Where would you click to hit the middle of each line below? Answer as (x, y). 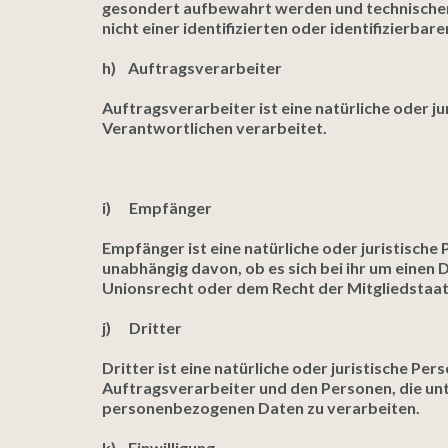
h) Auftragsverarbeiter (192, 67)
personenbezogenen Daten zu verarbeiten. (261, 407)
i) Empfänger (157, 207)
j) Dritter (142, 327)
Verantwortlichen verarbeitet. (214, 127)
